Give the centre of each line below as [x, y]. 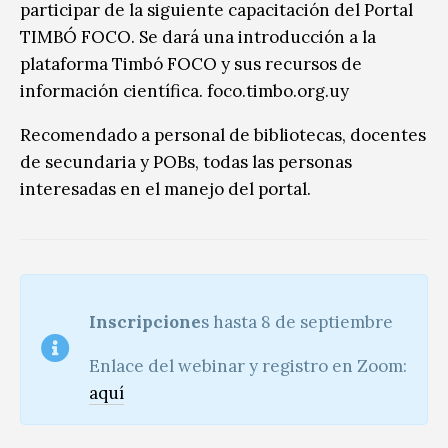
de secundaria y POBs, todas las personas [186, 161]
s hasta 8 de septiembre [297, 321]
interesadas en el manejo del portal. [165, 188]
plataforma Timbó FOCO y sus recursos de [191, 63]
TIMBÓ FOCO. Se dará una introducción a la [198, 36]
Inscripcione [145, 321]
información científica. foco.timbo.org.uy [184, 90]
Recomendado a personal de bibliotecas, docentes [223, 134]
